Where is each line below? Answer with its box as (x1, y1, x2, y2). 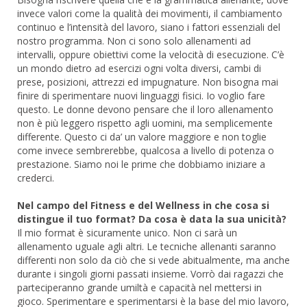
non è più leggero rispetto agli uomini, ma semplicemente (17, 116, 273, 130)
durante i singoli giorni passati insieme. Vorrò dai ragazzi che (17, 267, 284, 280)
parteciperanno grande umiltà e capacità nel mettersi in (17, 280, 262, 294)
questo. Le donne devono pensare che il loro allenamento (17, 102, 273, 116)
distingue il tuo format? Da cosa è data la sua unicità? (17, 212, 286, 225)
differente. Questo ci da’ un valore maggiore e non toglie (17, 130, 267, 143)
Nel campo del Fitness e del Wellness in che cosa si (17, 198, 269, 212)
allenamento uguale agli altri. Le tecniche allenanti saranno (17, 239, 276, 253)
